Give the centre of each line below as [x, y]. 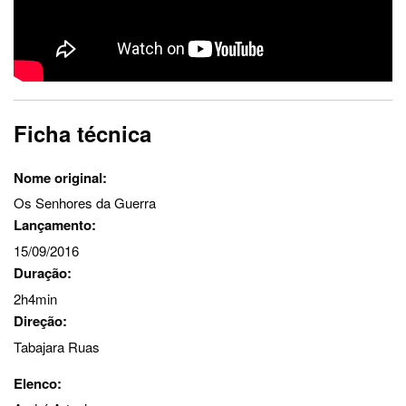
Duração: [43, 273]
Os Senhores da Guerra [85, 203]
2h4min [35, 298]
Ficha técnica [82, 133]
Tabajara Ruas [57, 346]
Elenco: [38, 383]
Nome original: [60, 177]
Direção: [40, 320]
